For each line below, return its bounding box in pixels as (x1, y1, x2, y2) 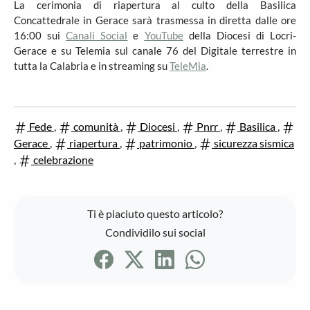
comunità (71, 120, 120, 133)
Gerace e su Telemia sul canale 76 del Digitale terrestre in (14, 44, 296, 57)
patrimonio (137, 136, 194, 149)
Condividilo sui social (104, 226, 206, 239)
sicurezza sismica (212, 136, 294, 149)
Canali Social (66, 29, 128, 42)
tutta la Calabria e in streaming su (14, 60, 170, 72)
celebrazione (31, 153, 93, 166)
